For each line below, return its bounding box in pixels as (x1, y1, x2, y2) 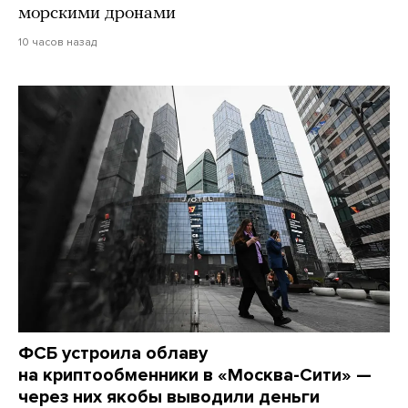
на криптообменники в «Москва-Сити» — (18, 363, 372, 386)
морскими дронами (18, 4, 176, 23)
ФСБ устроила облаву (18, 342, 208, 364)
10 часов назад (18, 35, 97, 48)
